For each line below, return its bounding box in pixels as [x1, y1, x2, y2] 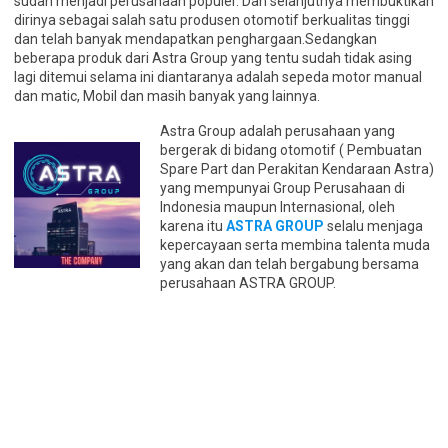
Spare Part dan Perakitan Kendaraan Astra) [160, 161, 434, 177]
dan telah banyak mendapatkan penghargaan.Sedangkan [14, 31, 377, 47]
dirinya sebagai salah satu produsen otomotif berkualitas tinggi [14, 12, 410, 28]
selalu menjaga [324, 218, 423, 234]
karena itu [160, 218, 226, 234]
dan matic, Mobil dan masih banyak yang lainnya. [14, 88, 320, 104]
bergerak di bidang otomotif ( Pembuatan [160, 142, 422, 158]
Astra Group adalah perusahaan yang [160, 123, 395, 139]
